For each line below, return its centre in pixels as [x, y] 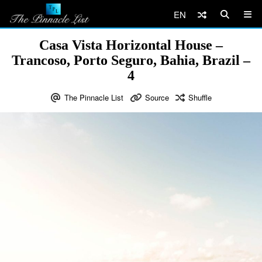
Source [157, 97]
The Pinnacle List [94, 97]
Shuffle [200, 97]
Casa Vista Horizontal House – [131, 45]
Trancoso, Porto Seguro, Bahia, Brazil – [131, 60]
